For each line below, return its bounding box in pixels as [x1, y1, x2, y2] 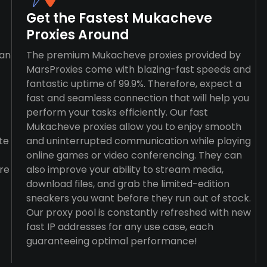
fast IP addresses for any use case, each [26, 220, 213, 234]
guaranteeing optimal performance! [26, 234, 197, 248]
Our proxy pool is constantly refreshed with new [26, 206, 251, 219]
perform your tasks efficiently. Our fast [26, 105, 208, 119]
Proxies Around [26, 26, 129, 44]
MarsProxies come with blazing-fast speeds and [26, 63, 251, 76]
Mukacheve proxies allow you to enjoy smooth [26, 120, 241, 133]
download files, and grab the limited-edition [26, 177, 229, 191]
